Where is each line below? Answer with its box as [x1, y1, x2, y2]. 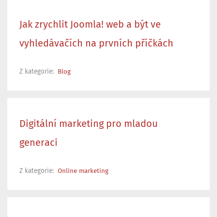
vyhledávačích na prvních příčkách [19, 38, 173, 48]
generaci [19, 138, 58, 148]
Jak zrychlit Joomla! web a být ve [19, 19, 161, 30]
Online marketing [58, 168, 108, 174]
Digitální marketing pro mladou [19, 119, 158, 129]
